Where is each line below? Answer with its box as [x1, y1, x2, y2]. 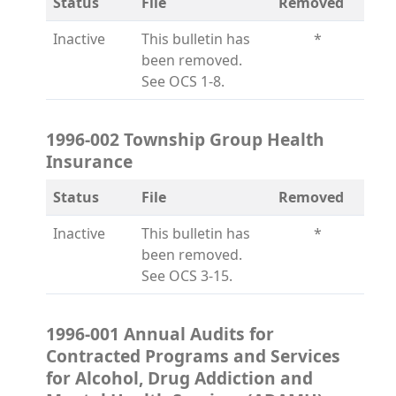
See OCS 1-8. [141, 72, 225, 91]
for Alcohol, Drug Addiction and [46, 366, 313, 390]
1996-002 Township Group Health [46, 127, 324, 151]
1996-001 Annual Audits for [46, 322, 274, 346]
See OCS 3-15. [141, 266, 232, 286]
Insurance [46, 149, 133, 173]
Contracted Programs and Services [46, 344, 340, 368]
